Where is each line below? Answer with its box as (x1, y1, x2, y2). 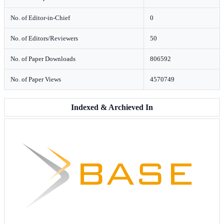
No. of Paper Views (10, 75, 61, 83)
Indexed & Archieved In (71, 103, 153, 111)
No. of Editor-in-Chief (10, 14, 70, 21)
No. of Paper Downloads (10, 55, 75, 62)
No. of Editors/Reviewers (10, 34, 78, 42)
